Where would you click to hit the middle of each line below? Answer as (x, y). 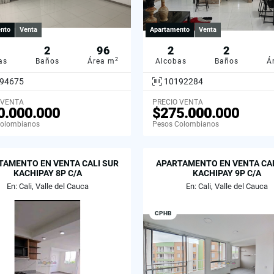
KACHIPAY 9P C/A (227, 173)
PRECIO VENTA (178, 102)
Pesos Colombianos (186, 124)
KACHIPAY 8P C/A (47, 173)
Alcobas (171, 61)
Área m (101, 61)
